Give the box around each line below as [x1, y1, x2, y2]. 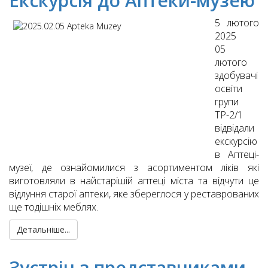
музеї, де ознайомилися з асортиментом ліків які [9, 161, 259, 175]
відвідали [215, 121, 254, 135]
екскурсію [215, 135, 257, 148]
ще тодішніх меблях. [9, 200, 98, 214]
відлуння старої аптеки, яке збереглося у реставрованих [9, 187, 259, 201]
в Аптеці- [215, 148, 259, 162]
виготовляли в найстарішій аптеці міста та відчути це [9, 174, 259, 188]
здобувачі [215, 69, 258, 83]
